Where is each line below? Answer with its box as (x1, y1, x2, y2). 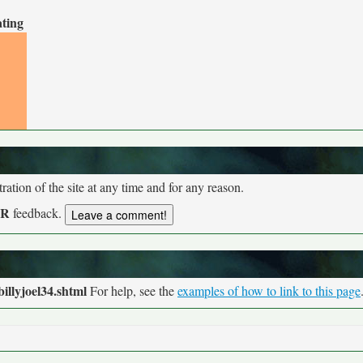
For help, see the (87, 282, 177, 300)
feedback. (10, 204, 65, 221)
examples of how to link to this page (177, 282, 361, 300)
